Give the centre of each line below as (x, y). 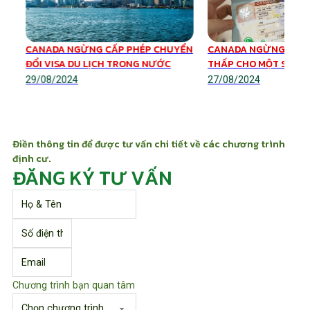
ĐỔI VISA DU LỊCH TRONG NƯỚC (98, 64)
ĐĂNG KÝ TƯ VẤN (93, 177)
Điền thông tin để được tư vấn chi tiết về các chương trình (149, 144)
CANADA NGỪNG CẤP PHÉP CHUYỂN (109, 49)
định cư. (32, 158)
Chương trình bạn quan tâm (74, 285)
